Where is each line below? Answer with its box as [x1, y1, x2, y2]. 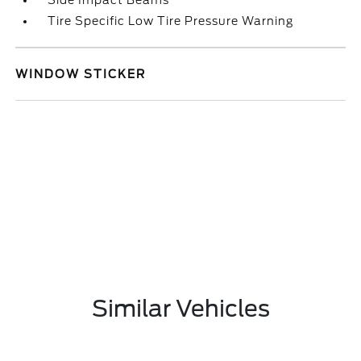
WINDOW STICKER [15, 68, 147, 81]
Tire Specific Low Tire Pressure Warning [48, 15, 294, 27]
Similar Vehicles [91, 295, 270, 322]
